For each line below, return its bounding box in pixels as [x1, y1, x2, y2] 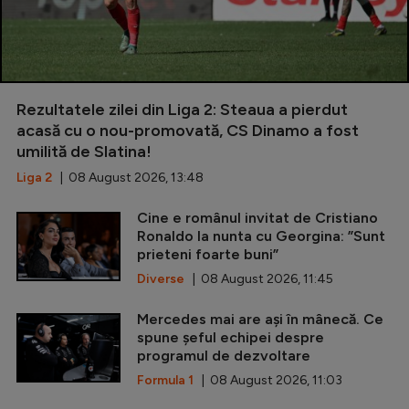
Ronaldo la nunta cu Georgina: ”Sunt [137, 226, 385, 245]
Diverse [137, 270, 184, 287]
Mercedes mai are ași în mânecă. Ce [137, 309, 383, 328]
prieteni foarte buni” [137, 245, 278, 263]
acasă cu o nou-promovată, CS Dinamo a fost [16, 120, 359, 141]
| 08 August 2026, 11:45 [184, 270, 333, 287]
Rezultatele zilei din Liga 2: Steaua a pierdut [16, 99, 348, 120]
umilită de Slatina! [16, 141, 152, 162]
